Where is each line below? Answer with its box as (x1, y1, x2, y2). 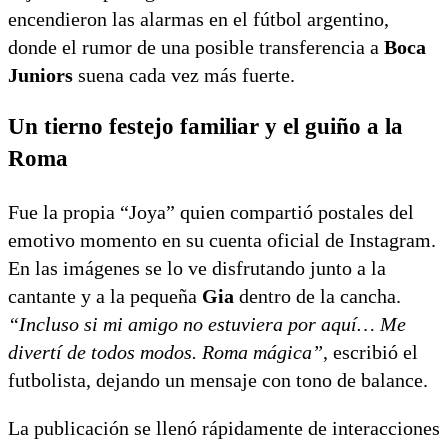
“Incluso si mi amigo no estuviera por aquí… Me (8, 313, 406, 336)
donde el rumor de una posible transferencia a (8, 35, 384, 58)
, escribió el (323, 341, 418, 364)
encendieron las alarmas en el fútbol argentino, (8, 7, 389, 30)
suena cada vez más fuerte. (73, 63, 295, 86)
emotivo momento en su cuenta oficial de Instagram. (8, 229, 436, 252)
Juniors (8, 63, 73, 86)
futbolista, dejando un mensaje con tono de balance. (8, 369, 428, 392)
